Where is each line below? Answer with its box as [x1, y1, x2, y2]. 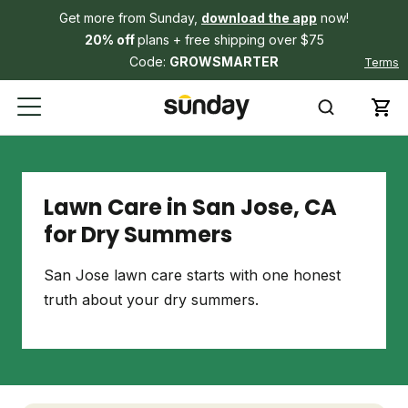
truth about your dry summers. [44, 291, 259, 309]
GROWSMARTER [169, 54, 279, 69]
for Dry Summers [44, 219, 232, 250]
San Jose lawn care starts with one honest [44, 266, 341, 284]
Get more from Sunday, [59, 10, 201, 25]
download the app [201, 10, 317, 25]
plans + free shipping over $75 [137, 32, 324, 47]
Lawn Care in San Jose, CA [44, 192, 337, 222]
